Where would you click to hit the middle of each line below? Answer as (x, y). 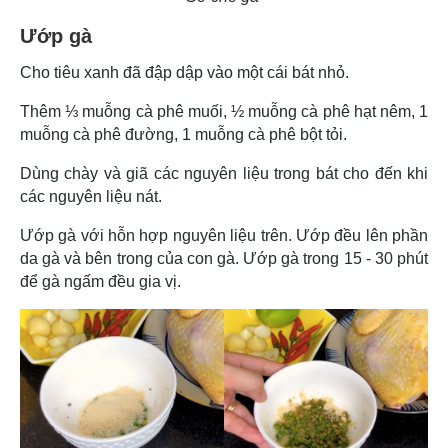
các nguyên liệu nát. (93, 197)
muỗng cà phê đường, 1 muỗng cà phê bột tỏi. (183, 135)
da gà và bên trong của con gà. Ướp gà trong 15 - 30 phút (224, 259)
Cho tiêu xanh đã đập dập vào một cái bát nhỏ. (186, 73)
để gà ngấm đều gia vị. (100, 282)
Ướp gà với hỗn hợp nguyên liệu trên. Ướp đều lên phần (224, 236)
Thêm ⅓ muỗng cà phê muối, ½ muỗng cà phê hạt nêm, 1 (224, 112)
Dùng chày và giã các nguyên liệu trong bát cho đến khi (224, 174)
